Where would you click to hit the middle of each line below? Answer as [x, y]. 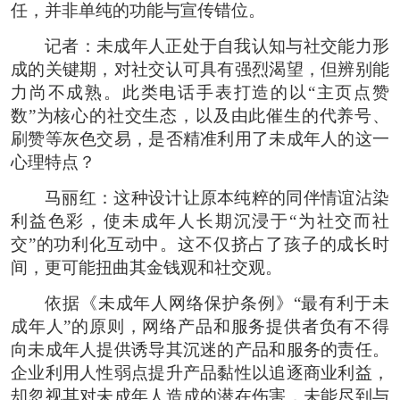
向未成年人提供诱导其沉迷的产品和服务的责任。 [200, 349]
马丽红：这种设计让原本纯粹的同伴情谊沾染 [217, 197]
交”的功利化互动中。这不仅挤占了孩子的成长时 [200, 244]
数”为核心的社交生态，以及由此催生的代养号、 [200, 115]
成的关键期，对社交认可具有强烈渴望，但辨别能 [200, 69]
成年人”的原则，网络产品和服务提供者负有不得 [200, 326]
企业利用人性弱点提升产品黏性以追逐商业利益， [200, 372]
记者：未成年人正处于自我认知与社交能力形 [217, 46]
